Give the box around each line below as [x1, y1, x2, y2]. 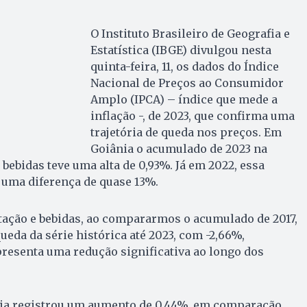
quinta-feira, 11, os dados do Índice [90, 60, 279, 74]
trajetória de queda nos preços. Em [90, 125, 282, 140]
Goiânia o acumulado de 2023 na [90, 142, 267, 156]
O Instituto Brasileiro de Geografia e [90, 27, 290, 41]
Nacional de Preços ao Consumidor [90, 76, 284, 90]
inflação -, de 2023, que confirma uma [90, 109, 295, 123]
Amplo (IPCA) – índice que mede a [90, 93, 278, 107]
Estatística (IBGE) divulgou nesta [90, 43, 271, 58]
